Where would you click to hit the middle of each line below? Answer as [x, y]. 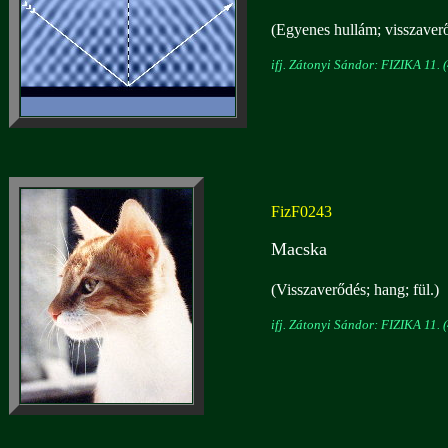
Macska [299, 249]
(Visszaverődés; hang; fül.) [355, 289]
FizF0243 [301, 211]
